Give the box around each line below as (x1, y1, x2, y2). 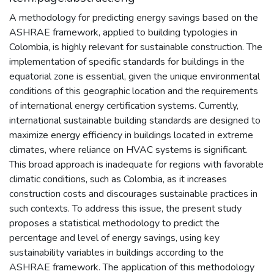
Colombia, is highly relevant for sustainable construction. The (9, 40, 262, 54)
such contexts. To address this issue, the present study (9, 201, 242, 215)
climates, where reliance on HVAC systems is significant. (9, 143, 248, 157)
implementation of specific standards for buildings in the (9, 54, 245, 68)
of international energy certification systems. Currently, (9, 98, 239, 113)
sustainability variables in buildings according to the (9, 245, 224, 259)
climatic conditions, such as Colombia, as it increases (9, 172, 227, 186)
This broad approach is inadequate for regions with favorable (9, 157, 264, 171)
